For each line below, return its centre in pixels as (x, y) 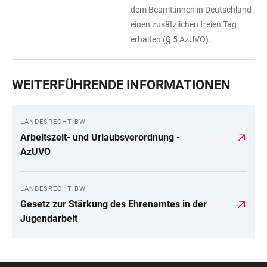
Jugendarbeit (49, 218)
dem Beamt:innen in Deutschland (191, 10)
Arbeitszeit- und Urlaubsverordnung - (100, 137)
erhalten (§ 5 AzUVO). (171, 39)
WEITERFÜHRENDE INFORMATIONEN (121, 85)
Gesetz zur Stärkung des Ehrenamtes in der (114, 204)
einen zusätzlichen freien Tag (184, 24)
